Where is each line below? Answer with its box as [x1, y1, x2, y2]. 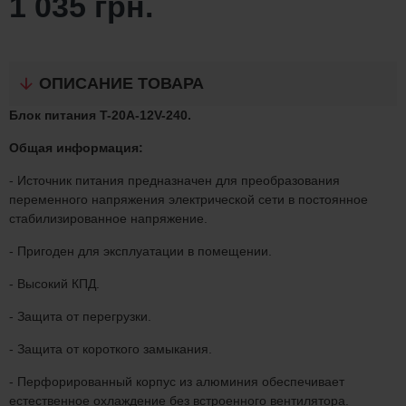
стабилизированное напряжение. [9, 211, 208, 226]
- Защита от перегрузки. [9, 309, 151, 324]
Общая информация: [9, 140, 143, 155]
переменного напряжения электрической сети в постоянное [9, 192, 368, 207]
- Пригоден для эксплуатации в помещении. [9, 244, 272, 258]
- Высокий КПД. [9, 276, 100, 291]
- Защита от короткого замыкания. [9, 342, 212, 356]
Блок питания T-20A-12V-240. [9, 108, 191, 122]
